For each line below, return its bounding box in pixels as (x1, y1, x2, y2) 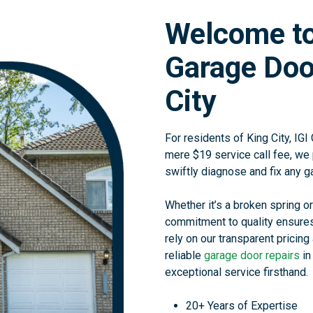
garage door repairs (203, 249, 300, 263)
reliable (164, 249, 204, 263)
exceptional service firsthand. (164, 265, 308, 279)
